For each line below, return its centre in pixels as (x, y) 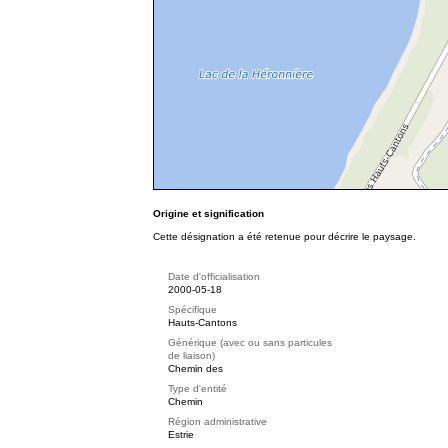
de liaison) (191, 355)
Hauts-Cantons (202, 322)
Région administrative (217, 421)
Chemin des (195, 368)
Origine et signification (208, 213)
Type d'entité (197, 388)
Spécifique (192, 309)
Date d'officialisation (214, 276)
